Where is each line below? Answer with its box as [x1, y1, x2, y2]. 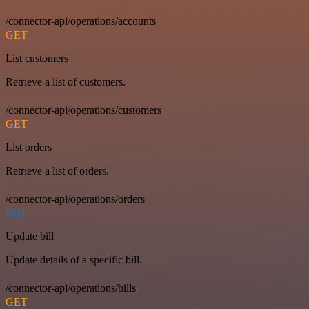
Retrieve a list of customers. [6, 76, 126, 88]
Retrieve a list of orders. [6, 165, 109, 177]
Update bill [6, 230, 54, 243]
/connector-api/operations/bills [6, 282, 136, 295]
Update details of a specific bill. [6, 254, 142, 266]
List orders [6, 141, 52, 154]
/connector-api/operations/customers [6, 104, 161, 117]
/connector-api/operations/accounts [6, 15, 156, 28]
